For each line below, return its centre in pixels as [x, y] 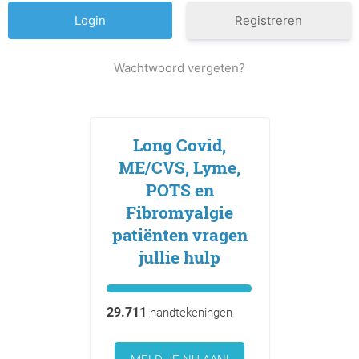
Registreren [269, 20]
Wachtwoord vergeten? [179, 67]
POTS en [179, 190]
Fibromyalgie [179, 212]
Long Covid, [179, 145]
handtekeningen [189, 312]
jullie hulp [179, 257]
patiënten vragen [179, 234]
